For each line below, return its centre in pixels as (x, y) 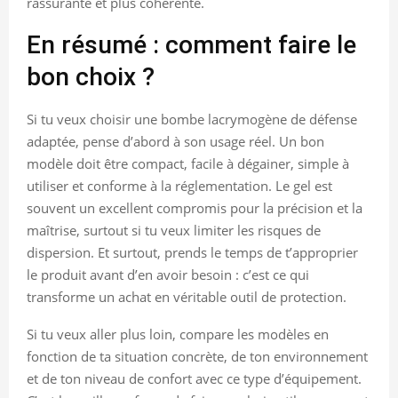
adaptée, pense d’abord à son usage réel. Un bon (175, 141)
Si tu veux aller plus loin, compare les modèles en (178, 334)
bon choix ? (91, 76)
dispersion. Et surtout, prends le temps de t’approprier (192, 252)
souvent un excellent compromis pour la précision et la (195, 207)
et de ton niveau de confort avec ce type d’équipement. (194, 378)
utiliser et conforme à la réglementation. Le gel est (179, 185)
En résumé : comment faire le (191, 44)
